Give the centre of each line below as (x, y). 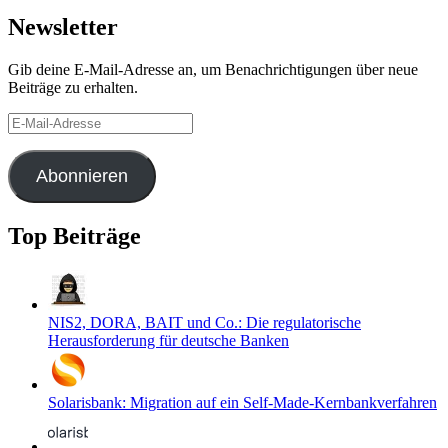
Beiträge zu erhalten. (73, 88)
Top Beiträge (74, 236)
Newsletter (63, 27)
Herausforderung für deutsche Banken (168, 340)
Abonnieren (81, 176)
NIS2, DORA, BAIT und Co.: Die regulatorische (204, 322)
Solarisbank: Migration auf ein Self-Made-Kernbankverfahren (242, 402)
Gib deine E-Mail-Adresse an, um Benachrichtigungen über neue (213, 70)
